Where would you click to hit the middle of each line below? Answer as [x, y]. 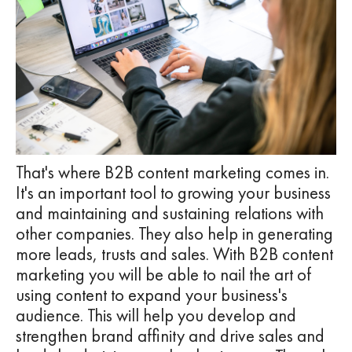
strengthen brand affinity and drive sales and [170, 335]
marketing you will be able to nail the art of [163, 274]
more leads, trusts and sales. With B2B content [174, 254]
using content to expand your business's [152, 295]
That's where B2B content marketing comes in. [172, 172]
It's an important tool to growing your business [173, 192]
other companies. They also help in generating [174, 233]
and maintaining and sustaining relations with [170, 213]
